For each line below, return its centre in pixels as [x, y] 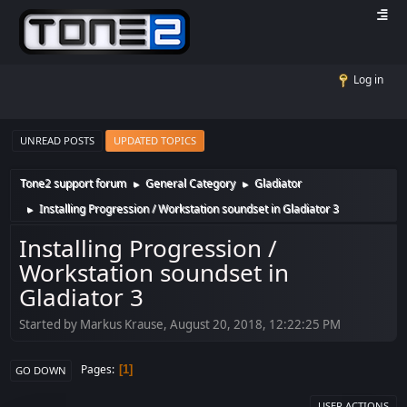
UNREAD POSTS [58, 140]
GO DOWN [41, 370]
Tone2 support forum [74, 183]
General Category [191, 183]
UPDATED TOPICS [155, 140]
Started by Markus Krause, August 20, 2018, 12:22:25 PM [180, 324]
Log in [368, 79]
